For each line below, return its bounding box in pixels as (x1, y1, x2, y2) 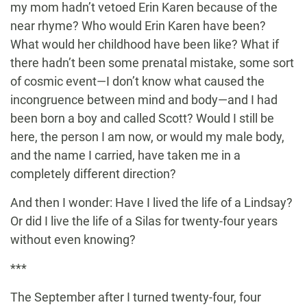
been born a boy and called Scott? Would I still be (10, 111, 274, 126)
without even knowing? (10, 232, 136, 247)
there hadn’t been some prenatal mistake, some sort (10, 56, 294, 71)
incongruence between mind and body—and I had (10, 93, 278, 108)
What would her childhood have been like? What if (10, 37, 279, 52)
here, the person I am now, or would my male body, (10, 130, 284, 145)
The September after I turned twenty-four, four (10, 290, 261, 305)
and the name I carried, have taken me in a (10, 148, 241, 163)
